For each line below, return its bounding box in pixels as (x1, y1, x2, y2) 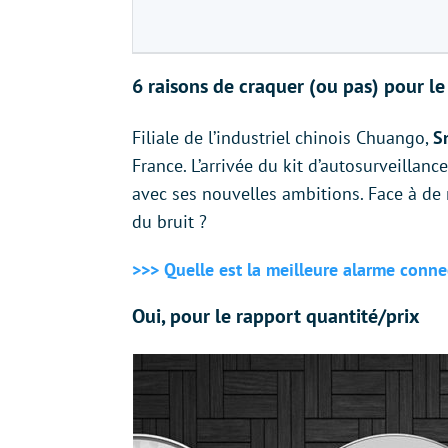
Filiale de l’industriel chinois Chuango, (132, 126, 433, 149)
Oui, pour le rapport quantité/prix (132, 303, 420, 329)
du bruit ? (132, 210, 207, 233)
